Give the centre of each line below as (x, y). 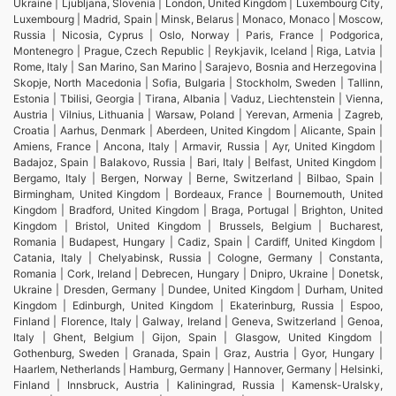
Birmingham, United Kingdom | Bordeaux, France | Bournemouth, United (198, 194)
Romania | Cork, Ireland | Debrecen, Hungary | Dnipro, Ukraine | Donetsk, (198, 274)
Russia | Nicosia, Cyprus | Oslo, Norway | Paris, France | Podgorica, (198, 35)
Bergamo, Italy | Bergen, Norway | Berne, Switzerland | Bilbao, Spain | (198, 178)
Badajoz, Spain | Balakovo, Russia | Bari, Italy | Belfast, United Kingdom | (198, 162)
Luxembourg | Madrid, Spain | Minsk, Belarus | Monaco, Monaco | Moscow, (198, 19)
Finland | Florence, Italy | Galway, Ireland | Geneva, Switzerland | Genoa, (198, 321)
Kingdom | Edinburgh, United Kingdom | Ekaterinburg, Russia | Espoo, (198, 305)
